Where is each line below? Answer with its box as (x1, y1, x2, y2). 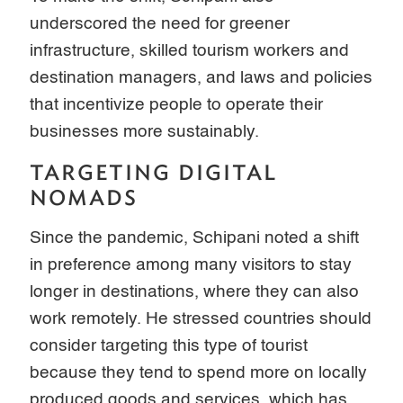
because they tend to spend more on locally (30, 363, 368, 381)
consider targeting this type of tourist (30, 336, 309, 354)
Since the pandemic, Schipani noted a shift (30, 228, 360, 246)
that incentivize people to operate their (30, 95, 324, 113)
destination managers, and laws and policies (30, 68, 373, 86)
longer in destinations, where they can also (30, 282, 360, 300)
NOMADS (30, 184, 139, 211)
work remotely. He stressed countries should (30, 309, 372, 327)
